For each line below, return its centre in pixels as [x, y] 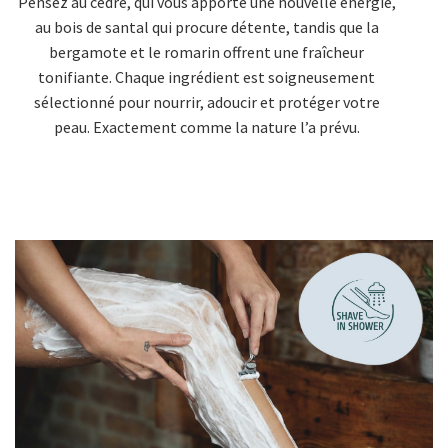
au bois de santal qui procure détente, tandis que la [206, 27]
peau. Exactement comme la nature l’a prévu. [206, 127]
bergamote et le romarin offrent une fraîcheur [206, 52]
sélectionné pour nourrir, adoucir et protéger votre [206, 102]
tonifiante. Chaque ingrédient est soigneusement [206, 77]
